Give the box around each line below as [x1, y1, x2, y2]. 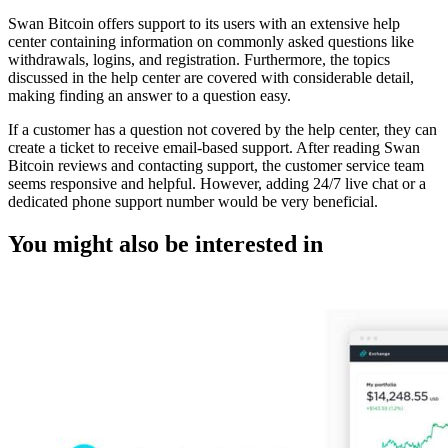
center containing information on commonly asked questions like [8, 33, 414, 51]
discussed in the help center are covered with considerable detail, [8, 69, 414, 87]
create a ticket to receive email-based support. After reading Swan [8, 139, 420, 157]
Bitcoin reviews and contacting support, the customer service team [8, 157, 424, 175]
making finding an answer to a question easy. [8, 87, 291, 105]
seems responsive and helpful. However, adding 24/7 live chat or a [8, 175, 426, 193]
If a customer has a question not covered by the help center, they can [8, 121, 437, 139]
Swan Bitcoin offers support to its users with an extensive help [8, 15, 400, 33]
